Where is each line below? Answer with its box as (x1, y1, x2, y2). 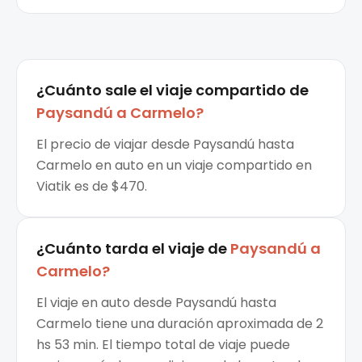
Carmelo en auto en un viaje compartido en (36, 156, 312, 175)
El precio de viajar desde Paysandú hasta (36, 135, 294, 154)
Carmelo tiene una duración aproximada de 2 (36, 314, 323, 334)
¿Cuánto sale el (36, 80, 153, 101)
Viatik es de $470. (36, 177, 147, 196)
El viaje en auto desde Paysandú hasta (36, 293, 276, 313)
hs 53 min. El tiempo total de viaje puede (36, 335, 290, 355)
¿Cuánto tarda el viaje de (36, 238, 227, 259)
